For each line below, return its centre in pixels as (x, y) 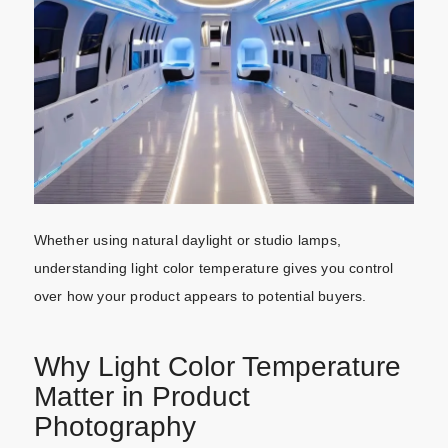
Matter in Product (141, 396)
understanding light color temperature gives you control (213, 267)
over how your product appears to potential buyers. (200, 295)
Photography (114, 426)
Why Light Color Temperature (217, 366)
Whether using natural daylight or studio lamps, (187, 239)
